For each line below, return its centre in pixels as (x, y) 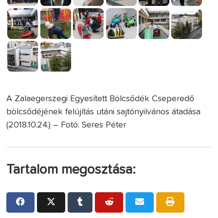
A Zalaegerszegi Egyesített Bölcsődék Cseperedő (100, 99)
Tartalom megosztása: (71, 170)
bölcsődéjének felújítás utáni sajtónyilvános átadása (104, 112)
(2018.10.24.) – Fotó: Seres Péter (66, 125)
